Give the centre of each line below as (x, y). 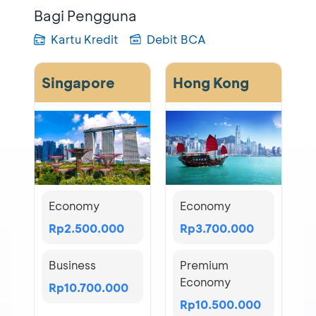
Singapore (78, 82)
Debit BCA (176, 39)
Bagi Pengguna (85, 15)
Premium (204, 265)
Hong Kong (211, 82)
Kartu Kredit (85, 39)
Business (72, 265)
